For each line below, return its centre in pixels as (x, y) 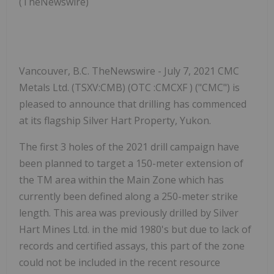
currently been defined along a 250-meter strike (128, 196)
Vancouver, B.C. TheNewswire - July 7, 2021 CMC (129, 71)
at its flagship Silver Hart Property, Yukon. (115, 120)
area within (82, 180)
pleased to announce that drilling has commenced (133, 104)
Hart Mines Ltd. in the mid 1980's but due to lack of (135, 229)
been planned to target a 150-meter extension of (131, 163)
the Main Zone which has (166, 180)
